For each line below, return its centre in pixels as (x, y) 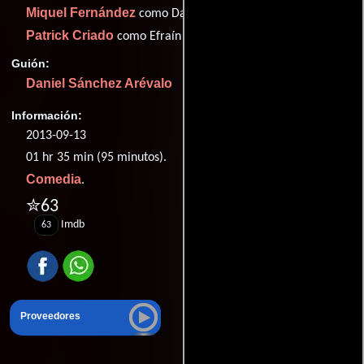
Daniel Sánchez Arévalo (99, 83)
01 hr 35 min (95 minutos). (96, 158)
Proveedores (50, 316)
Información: (47, 116)
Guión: (30, 63)
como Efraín (147, 37)
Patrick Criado (70, 36)
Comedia (54, 180)
